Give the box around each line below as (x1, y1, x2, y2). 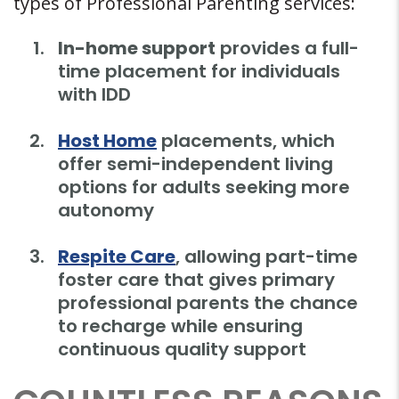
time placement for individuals (58, 59, 340, 85)
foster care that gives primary (58, 267, 335, 293)
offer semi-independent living (58, 151, 333, 177)
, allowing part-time (175, 244, 358, 270)
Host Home (58, 128, 157, 154)
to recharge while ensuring (58, 313, 303, 339)
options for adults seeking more (58, 175, 350, 200)
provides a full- (216, 36, 359, 61)
